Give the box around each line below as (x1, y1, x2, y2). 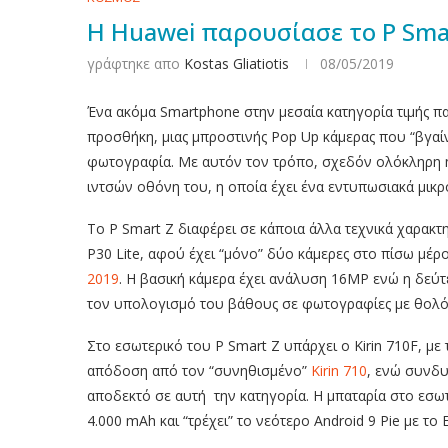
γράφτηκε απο (87, 53, 184, 73)
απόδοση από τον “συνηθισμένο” (87, 360, 311, 380)
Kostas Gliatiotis (184, 53, 289, 73)
